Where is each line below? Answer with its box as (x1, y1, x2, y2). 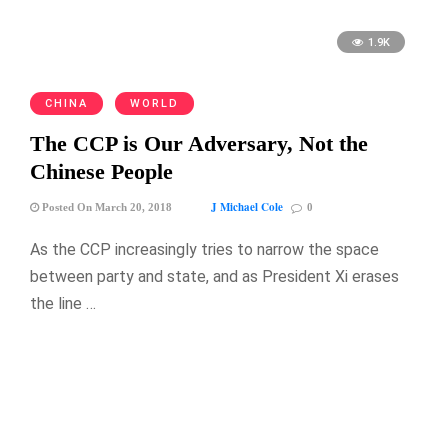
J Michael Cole (211, 198, 283, 215)
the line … (30, 293, 96, 313)
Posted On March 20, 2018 (39, 200, 172, 213)
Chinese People (30, 158, 173, 184)
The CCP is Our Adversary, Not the (30, 130, 368, 156)
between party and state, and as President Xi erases (30, 266, 399, 286)
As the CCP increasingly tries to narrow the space (30, 239, 379, 259)
